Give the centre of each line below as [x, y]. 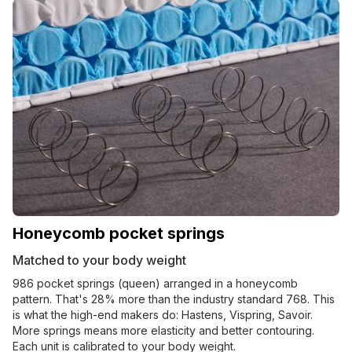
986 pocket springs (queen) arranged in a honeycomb [155, 284]
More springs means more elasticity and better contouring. [163, 331]
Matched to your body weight [99, 260]
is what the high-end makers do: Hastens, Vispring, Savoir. [163, 315]
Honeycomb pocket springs [119, 234]
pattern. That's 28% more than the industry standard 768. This [174, 299]
